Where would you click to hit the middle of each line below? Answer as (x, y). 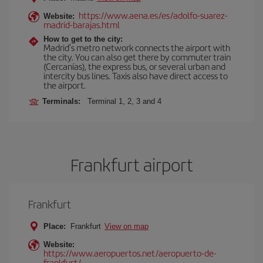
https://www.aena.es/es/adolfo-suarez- (153, 15)
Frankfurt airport (131, 164)
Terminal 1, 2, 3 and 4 (124, 101)
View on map (127, 226)
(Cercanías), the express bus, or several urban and (134, 66)
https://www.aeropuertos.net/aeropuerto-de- (130, 253)
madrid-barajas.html (82, 24)
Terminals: (64, 101)
